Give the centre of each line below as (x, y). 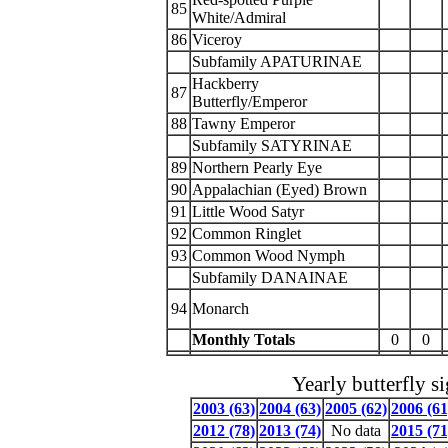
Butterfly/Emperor (249, 101)
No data (356, 430)
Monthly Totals (243, 339)
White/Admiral (241, 17)
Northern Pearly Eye (259, 167)
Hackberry (225, 83)
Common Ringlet (248, 233)
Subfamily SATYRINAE (272, 145)
